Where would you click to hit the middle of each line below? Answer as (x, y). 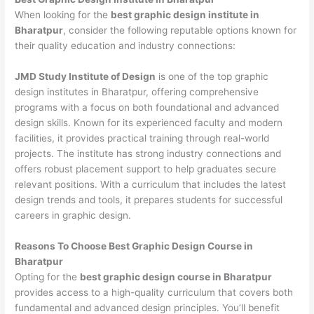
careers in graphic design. (73, 216)
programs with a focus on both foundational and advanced (147, 108)
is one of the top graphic (212, 77)
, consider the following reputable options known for (180, 30)
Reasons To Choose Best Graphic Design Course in (134, 246)
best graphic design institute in (185, 15)
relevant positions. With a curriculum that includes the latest (151, 185)
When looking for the (63, 15)
